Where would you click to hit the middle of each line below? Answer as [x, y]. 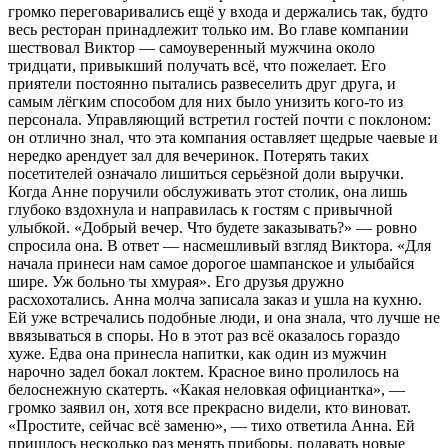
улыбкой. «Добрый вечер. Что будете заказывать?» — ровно [212, 227]
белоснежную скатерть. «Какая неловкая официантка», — [206, 389]
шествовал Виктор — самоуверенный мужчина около [191, 47]
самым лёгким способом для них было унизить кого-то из [205, 101]
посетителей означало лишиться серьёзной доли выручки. [206, 173]
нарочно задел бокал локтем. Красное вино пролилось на [203, 371]
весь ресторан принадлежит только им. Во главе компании [208, 29]
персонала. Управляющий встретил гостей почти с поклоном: [219, 119]
